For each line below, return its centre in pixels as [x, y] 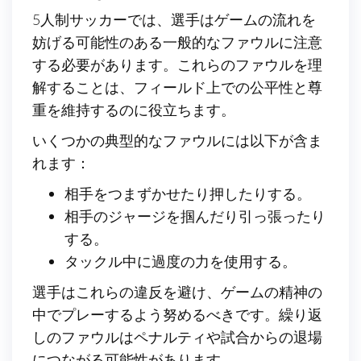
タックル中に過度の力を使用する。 [180, 261]
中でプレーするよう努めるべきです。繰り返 [177, 314]
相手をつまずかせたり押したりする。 [188, 193]
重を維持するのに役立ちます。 [134, 109]
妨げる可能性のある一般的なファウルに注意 [177, 41]
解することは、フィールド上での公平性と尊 [177, 87]
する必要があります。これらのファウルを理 [177, 64]
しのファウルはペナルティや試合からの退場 [177, 336]
